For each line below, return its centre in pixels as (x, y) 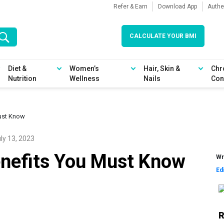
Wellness (85, 78)
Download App (177, 6)
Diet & (17, 68)
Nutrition (22, 78)
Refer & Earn (130, 6)
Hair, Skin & (161, 68)
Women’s (84, 68)
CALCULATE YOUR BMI (163, 36)
